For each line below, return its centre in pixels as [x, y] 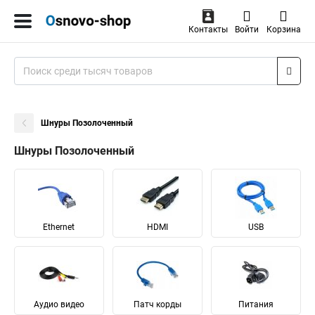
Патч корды [157, 304]
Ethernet [59, 227]
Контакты [208, 30]
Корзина [283, 30]
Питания [256, 304]
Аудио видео [59, 304]
